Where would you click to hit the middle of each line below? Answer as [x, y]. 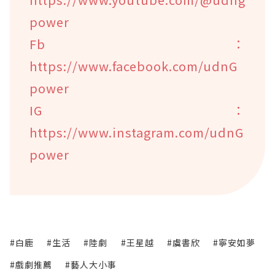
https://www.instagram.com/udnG [137, 132]
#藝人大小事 [91, 264]
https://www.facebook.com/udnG [134, 66]
